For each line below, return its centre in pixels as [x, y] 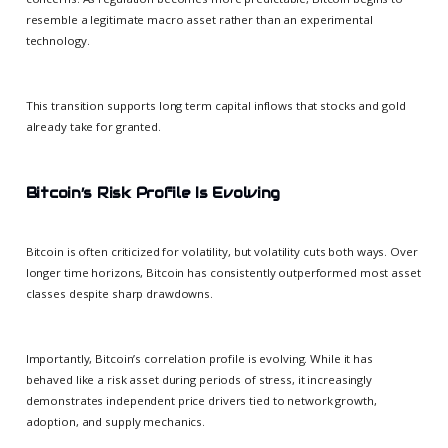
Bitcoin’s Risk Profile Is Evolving [153, 192]
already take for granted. [93, 127]
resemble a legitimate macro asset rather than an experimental [199, 19]
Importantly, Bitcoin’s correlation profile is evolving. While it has [199, 359]
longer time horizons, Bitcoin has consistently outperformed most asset [223, 273]
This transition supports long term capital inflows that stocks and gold [215, 106]
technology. [57, 40]
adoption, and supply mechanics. [115, 422]
